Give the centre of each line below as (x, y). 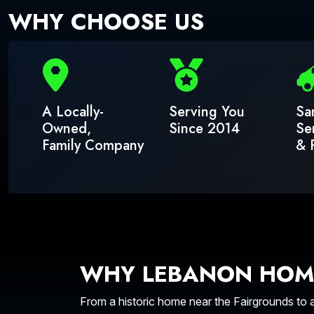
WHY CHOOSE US (106, 22)
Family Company (93, 145)
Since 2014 (204, 129)
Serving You (207, 112)
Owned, (67, 129)
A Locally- (73, 112)
